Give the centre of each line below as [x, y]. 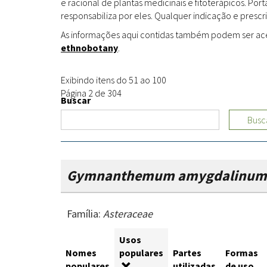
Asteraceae [128, 214]
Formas [242, 253]
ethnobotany [89, 48]
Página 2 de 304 [91, 93]
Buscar [76, 100]
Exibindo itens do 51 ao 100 [114, 80]
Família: [85, 214]
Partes [187, 253]
